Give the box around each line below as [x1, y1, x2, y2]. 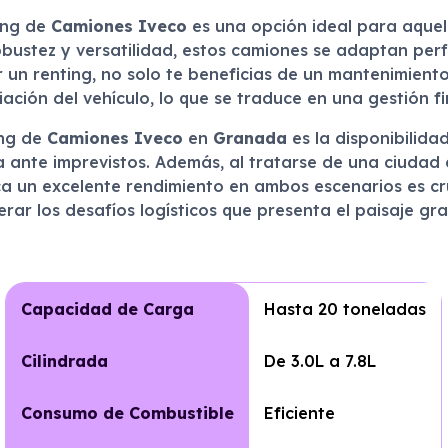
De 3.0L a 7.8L [264, 351, 377, 372]
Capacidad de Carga [21, 299, 195, 320]
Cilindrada [21, 351, 109, 372]
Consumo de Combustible [21, 403, 235, 424]
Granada [212, 128, 287, 149]
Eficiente [264, 403, 336, 424]
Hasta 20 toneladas [264, 299, 427, 320]
